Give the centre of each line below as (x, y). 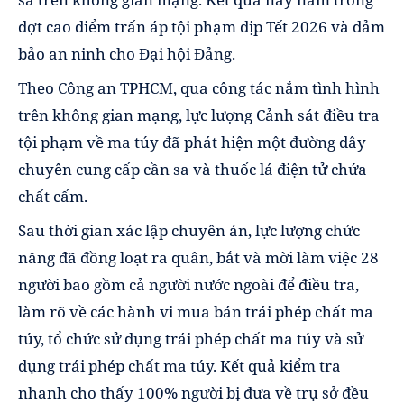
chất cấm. (53, 197)
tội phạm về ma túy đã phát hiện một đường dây (192, 142)
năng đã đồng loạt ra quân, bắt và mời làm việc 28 (198, 258)
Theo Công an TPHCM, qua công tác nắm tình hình (199, 88)
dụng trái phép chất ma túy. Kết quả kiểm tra (179, 366)
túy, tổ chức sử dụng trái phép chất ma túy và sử (191, 339)
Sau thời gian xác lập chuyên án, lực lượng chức (189, 231)
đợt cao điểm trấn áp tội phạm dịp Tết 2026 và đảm (202, 27)
